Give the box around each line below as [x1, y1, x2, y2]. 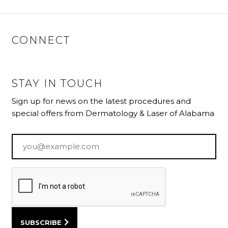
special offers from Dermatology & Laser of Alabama [12, 108, 215, 119]
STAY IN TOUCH [12, 77, 103, 90]
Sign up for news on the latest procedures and [12, 96, 191, 106]
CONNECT [12, 34, 71, 46]
